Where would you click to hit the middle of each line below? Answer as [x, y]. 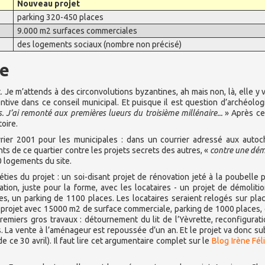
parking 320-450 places [61, 17]
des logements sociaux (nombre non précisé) [100, 44]
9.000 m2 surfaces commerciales [77, 31]
